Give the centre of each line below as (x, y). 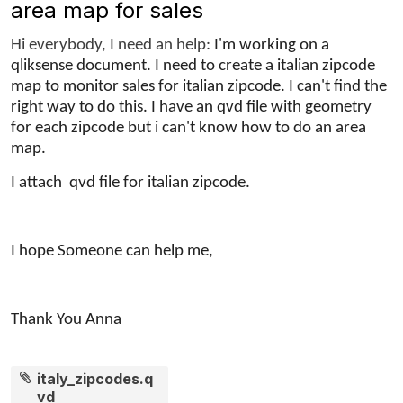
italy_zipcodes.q (95, 378)
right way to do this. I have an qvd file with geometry (191, 107)
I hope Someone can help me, (112, 251)
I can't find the (338, 86)
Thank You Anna (66, 319)
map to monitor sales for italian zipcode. (150, 86)
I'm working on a (272, 45)
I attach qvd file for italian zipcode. (130, 183)
